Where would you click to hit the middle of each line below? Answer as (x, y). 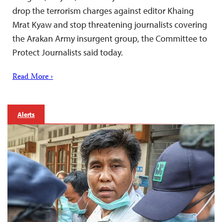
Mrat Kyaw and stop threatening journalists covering (110, 25)
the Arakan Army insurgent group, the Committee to (110, 39)
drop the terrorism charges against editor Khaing (103, 11)
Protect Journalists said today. (68, 53)
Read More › (33, 78)
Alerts (26, 115)
